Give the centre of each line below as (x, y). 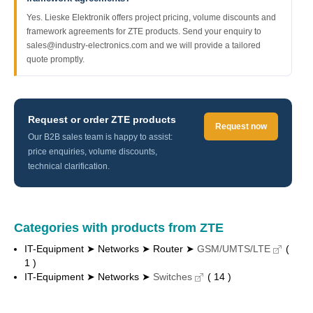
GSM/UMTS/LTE (234, 249)
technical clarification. (69, 166)
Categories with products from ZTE (119, 228)
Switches (173, 277)
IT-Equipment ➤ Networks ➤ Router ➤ (111, 249)
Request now (241, 126)
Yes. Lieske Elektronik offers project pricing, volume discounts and (151, 17)
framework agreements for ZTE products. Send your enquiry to (144, 31)
